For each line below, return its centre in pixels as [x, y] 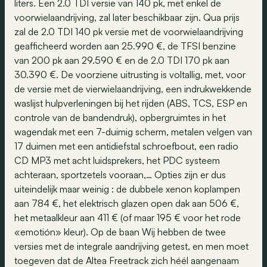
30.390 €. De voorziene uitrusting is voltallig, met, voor [130, 74]
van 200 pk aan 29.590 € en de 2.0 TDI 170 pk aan [122, 60]
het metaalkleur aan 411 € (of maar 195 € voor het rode [128, 218]
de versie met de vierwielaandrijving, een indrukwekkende [133, 89]
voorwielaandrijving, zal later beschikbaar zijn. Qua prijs [127, 17]
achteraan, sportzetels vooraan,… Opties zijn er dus [120, 175]
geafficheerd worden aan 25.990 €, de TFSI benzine [125, 46]
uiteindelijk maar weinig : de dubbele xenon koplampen [127, 189]
